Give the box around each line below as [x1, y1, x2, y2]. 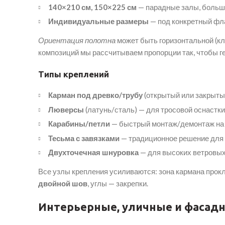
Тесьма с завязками [48, 133, 120, 143]
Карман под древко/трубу [48, 90, 143, 100]
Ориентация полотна [38, 36, 116, 45]
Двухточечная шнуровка [48, 148, 139, 157]
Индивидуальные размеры [48, 17, 149, 26]
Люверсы [48, 104, 84, 114]
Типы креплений [38, 69, 109, 79]
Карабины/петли [48, 119, 110, 129]
